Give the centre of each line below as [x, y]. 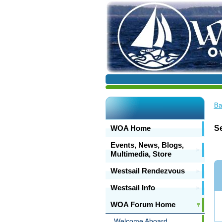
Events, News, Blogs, [147, 145]
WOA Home [130, 128]
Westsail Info [133, 188]
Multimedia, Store [141, 154]
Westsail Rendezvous [147, 171]
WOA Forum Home [143, 204]
